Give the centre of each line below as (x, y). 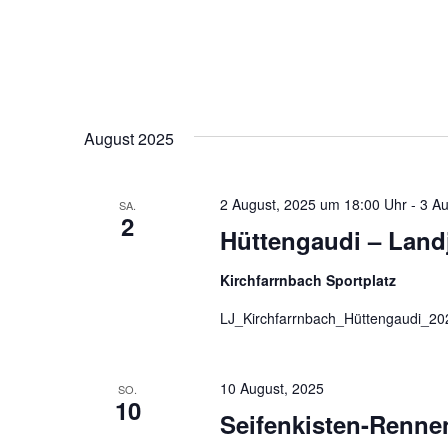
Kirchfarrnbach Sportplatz (307, 280)
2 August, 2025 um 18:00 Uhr (313, 204)
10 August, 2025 (271, 388)
